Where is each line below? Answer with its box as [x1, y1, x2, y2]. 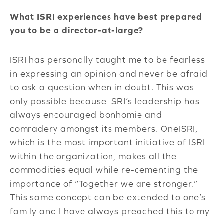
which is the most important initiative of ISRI [10, 137, 205, 148]
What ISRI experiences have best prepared [10, 11, 202, 22]
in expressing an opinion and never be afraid [10, 68, 208, 79]
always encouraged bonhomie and [10, 110, 162, 120]
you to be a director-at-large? [10, 25, 143, 36]
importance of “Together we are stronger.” [10, 178, 198, 189]
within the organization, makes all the [10, 151, 177, 162]
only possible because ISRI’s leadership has [10, 96, 200, 107]
